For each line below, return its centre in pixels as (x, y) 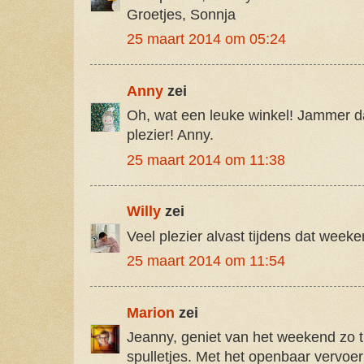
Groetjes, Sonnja (181, 14)
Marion (151, 312)
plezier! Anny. (170, 135)
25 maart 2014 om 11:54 (206, 261)
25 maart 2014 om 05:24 (206, 39)
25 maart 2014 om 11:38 (206, 160)
